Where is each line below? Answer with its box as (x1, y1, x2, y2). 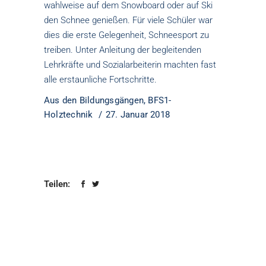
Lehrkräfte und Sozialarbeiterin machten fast (44, 59, 216, 70)
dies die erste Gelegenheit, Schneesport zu (44, 30, 209, 40)
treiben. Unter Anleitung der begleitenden (44, 45, 201, 55)
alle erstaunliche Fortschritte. (44, 74, 157, 85)
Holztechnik (44, 109, 93, 120)
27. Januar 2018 (105, 109, 170, 120)
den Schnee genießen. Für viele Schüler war (44, 15, 213, 26)
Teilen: (44, 179, 72, 189)
